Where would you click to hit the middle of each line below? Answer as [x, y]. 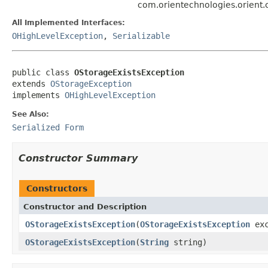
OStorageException [91, 83]
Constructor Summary [78, 158]
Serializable [141, 36]
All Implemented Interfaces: [68, 22]
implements [38, 95]
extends [31, 83]
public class [43, 72]
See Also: [31, 114]
